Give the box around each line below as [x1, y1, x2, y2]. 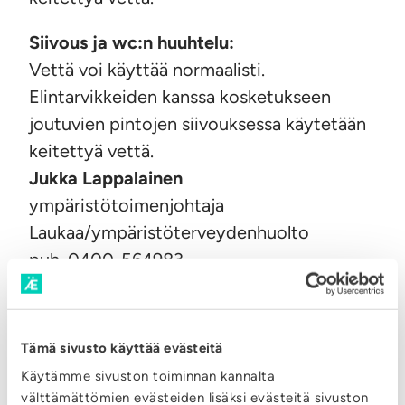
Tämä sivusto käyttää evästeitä [21, 339, 223, 356]
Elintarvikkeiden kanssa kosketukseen [29, 86, 331, 108]
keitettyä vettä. [29, 140, 154, 163]
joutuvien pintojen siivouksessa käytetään [29, 113, 366, 136]
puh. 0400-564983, [29, 249, 188, 271]
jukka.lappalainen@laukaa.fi [29, 276, 247, 298]
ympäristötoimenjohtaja [29, 194, 224, 217]
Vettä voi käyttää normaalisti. [29, 59, 265, 81]
